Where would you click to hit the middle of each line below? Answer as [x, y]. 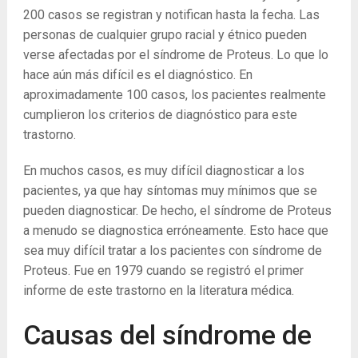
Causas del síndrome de [167, 335]
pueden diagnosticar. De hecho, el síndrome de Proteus [177, 211]
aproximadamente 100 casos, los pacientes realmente [174, 95]
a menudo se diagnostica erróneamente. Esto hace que [175, 231]
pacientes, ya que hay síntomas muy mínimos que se [170, 191]
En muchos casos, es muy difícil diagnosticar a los [163, 171]
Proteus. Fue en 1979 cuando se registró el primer [163, 271]
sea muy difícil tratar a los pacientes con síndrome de [172, 251]
